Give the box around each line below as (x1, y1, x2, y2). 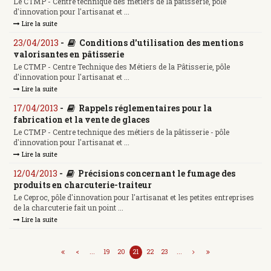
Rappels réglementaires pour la (79, 102, 212, 114)
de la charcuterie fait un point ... (13, 203, 123, 213)
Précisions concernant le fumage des (78, 167, 235, 179)
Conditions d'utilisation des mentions (79, 36, 243, 48)
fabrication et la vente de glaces (13, 113, 149, 125)
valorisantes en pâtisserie (13, 48, 124, 60)
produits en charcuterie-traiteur (13, 178, 152, 191)
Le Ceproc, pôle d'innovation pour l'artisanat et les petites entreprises (13, 192, 254, 203)
